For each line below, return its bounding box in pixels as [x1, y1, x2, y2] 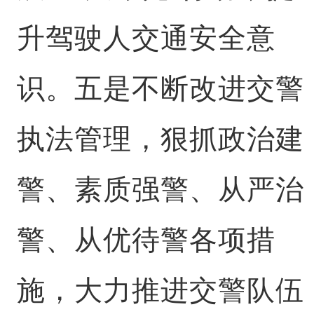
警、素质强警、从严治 [16, 174, 304, 205]
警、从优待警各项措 [16, 224, 275, 255]
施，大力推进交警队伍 [16, 275, 304, 306]
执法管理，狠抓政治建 [16, 123, 304, 154]
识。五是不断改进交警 [16, 73, 304, 104]
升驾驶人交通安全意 [16, 22, 275, 53]
